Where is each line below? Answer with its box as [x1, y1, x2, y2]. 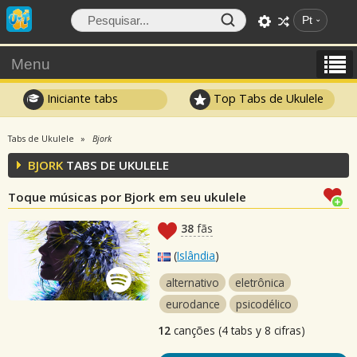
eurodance [166, 296, 221, 312]
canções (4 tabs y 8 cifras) [171, 323, 306, 338]
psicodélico [236, 296, 292, 312]
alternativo [166, 275, 220, 290]
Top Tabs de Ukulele [210, 90, 324, 106]
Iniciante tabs [43, 90, 118, 106]
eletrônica [235, 275, 285, 290]
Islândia [177, 248, 216, 263]
